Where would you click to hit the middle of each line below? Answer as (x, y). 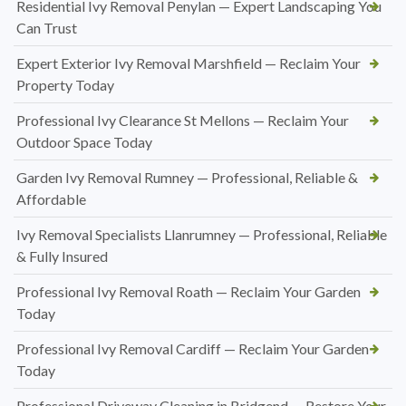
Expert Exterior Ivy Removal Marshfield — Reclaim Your (188, 63)
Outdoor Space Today (84, 141)
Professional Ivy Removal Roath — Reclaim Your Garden (188, 291)
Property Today (65, 84)
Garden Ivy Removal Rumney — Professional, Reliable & (187, 177)
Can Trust (47, 27)
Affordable (51, 198)
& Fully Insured (62, 256)
